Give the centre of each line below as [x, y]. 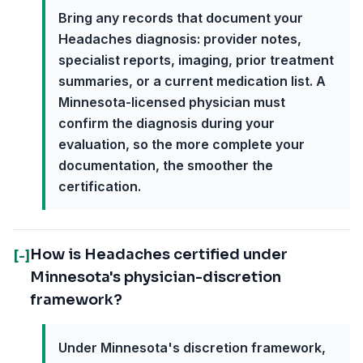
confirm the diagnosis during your [167, 123]
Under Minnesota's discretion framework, [192, 348]
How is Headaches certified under [159, 254]
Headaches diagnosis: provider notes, [180, 39]
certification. [100, 186]
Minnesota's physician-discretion [156, 277]
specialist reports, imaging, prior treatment [196, 60]
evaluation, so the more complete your [181, 144]
